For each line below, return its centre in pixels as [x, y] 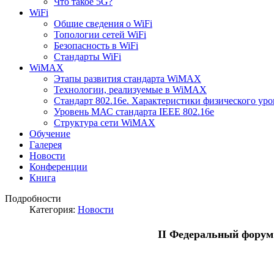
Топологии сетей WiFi [100, 34]
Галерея [46, 144]
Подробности [33, 198]
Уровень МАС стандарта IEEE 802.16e [134, 111]
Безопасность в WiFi [96, 45]
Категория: [54, 209]
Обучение [50, 133]
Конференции [58, 166]
